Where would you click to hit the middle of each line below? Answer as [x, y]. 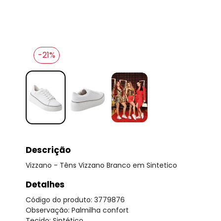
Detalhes [45, 184]
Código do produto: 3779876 [75, 200]
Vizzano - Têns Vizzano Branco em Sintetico [101, 165]
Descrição [48, 150]
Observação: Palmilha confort [77, 210]
